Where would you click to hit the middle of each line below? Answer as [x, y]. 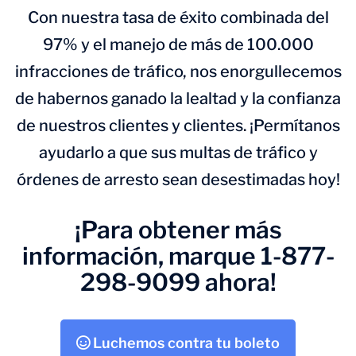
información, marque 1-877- [178, 256]
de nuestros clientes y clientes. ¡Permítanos [178, 126]
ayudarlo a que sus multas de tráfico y [178, 153]
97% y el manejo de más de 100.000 [178, 44]
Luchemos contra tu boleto [185, 343]
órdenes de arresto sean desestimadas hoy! [178, 180]
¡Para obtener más [178, 230]
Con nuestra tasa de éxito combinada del [178, 17]
